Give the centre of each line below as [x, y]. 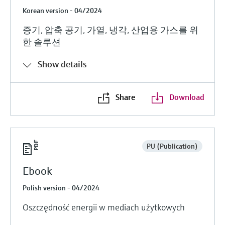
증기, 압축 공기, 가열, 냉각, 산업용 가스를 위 [110, 30]
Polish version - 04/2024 [61, 188]
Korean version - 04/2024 [62, 10]
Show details [62, 64]
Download [187, 97]
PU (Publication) [172, 146]
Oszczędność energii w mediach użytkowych [104, 207]
